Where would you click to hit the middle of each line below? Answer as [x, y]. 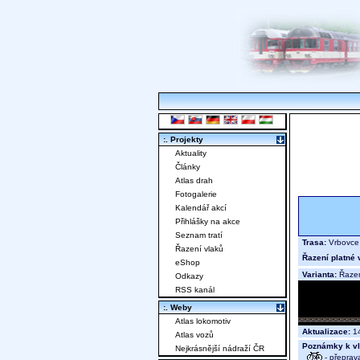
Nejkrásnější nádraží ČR [220, 349]
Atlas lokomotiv [203, 321]
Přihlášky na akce [208, 222]
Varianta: [319, 275]
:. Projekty [183, 140]
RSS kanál [195, 290]
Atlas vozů [194, 335]
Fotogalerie [196, 194]
